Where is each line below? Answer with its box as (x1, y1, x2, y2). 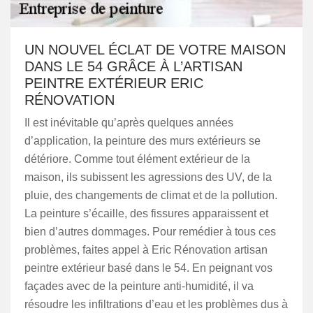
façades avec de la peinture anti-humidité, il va (24, 280, 254, 292)
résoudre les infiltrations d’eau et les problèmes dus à (24, 298, 288, 310)
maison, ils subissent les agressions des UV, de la (24, 171, 272, 183)
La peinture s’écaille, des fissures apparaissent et (24, 208, 268, 219)
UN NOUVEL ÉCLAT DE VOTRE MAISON (24, 42, 286, 57)
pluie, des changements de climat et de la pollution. (24, 189, 277, 201)
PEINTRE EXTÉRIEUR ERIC (24, 75, 203, 91)
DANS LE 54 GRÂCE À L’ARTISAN (24, 59, 242, 74)
